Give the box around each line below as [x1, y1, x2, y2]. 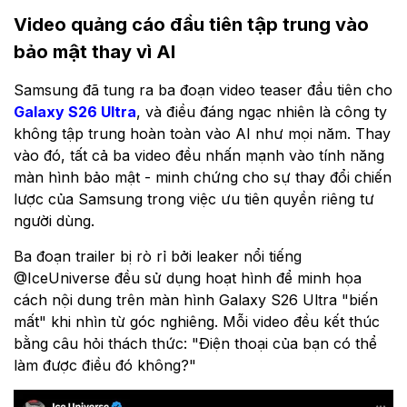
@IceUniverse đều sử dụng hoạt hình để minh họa [14, 268, 362, 287]
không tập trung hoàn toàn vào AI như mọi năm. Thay [14, 124, 391, 143]
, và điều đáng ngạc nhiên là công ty [136, 102, 387, 121]
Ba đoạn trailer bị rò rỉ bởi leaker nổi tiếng [14, 246, 302, 265]
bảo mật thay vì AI [14, 40, 175, 63]
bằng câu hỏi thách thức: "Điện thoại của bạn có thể [14, 333, 377, 352]
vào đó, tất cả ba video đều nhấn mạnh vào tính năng [14, 145, 384, 164]
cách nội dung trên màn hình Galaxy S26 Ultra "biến [14, 290, 378, 309]
